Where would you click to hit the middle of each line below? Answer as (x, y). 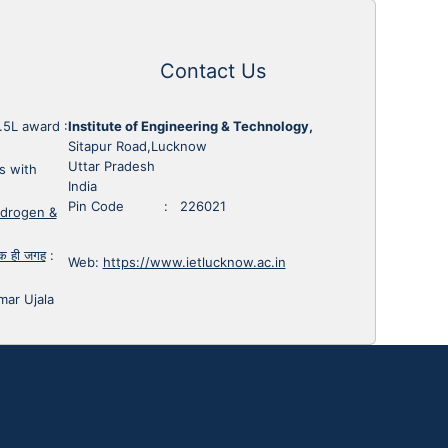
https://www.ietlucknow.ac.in (194, 261)
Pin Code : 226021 (146, 205)
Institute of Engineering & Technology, (190, 125)
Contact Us (213, 70)
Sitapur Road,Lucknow (137, 145)
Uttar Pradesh (111, 165)
